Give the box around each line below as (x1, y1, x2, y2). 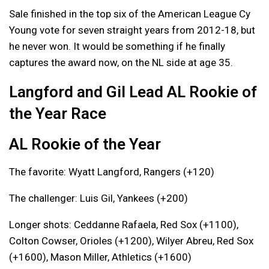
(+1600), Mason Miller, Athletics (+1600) (9, 250, 192, 263)
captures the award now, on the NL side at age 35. (9, 56, 233, 68)
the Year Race (9, 104, 106, 122)
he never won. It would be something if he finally (9, 40, 225, 52)
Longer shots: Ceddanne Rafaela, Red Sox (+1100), (9, 218, 238, 231)
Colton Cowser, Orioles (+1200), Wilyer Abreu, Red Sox (9, 234, 253, 247)
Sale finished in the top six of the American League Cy (9, 7, 250, 20)
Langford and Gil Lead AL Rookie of (9, 82, 257, 101)
